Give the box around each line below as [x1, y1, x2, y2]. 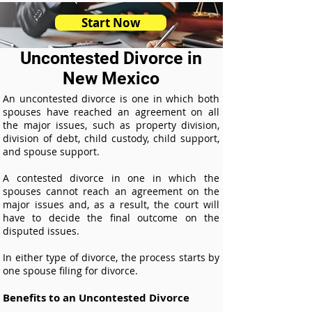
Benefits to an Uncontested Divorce [3, 290, 189, 305]
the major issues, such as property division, [3, 118, 219, 132]
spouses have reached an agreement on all [3, 105, 219, 118]
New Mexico [63, 68, 159, 88]
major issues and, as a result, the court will [3, 198, 219, 211]
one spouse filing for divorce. [3, 264, 138, 277]
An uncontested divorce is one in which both [3, 92, 219, 105]
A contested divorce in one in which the [3, 171, 219, 185]
